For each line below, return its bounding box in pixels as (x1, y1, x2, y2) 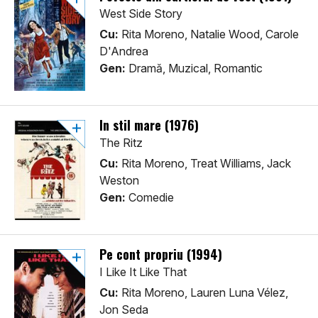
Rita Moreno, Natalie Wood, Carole (119, 27, 299, 42)
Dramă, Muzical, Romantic (126, 61, 263, 76)
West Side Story (99, 6, 182, 21)
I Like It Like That (99, 265, 187, 280)
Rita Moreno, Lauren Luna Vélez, (119, 285, 288, 300)
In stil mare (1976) (99, 116, 199, 135)
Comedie (126, 190, 174, 205)
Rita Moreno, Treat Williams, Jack (119, 156, 291, 171)
